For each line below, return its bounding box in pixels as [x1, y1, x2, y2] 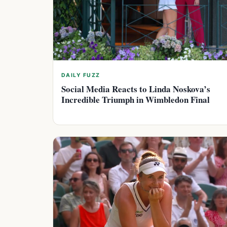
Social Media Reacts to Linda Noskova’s [61, 82, 210, 95]
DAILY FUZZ [61, 71, 100, 79]
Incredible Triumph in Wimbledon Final [61, 93, 210, 106]
